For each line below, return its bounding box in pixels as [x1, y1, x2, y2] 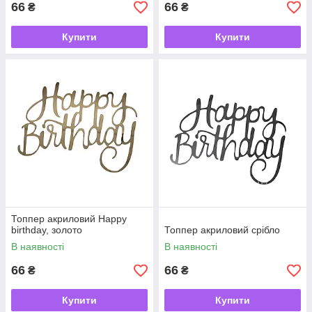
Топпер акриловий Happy [11, 213, 127, 224]
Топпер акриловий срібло [164, 224, 280, 235]
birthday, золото [11, 224, 82, 235]
